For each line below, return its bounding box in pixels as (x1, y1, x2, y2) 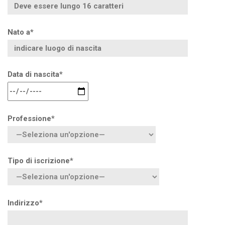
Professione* (8, 114, 55, 123)
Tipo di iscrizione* (8, 156, 73, 165)
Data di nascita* (8, 70, 63, 79)
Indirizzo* (8, 198, 43, 207)
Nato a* (8, 28, 34, 37)
